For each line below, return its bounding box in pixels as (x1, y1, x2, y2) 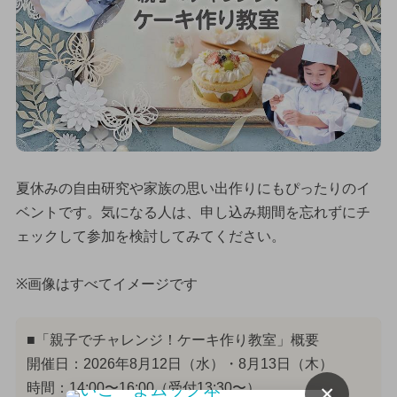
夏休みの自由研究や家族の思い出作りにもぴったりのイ (15, 181, 370, 197)
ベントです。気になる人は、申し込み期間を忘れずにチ (15, 205, 370, 221)
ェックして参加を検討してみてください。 (15, 229, 285, 245)
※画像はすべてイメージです (15, 276, 198, 292)
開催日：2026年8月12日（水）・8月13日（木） (26, 356, 333, 372)
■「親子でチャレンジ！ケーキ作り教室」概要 (26, 332, 319, 348)
